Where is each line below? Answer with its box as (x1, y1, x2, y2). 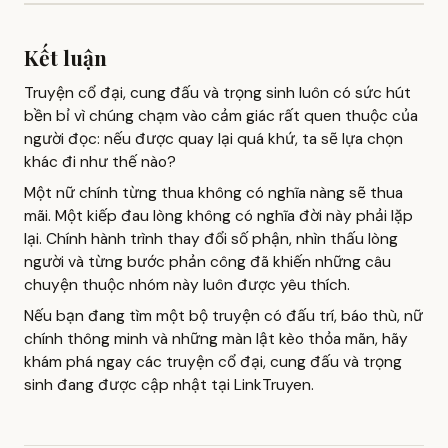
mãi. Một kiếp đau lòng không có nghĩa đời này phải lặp (24, 205, 413, 226)
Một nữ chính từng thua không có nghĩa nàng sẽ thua (24, 182, 403, 203)
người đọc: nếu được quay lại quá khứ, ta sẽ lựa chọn (24, 128, 403, 149)
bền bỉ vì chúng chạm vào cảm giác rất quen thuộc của (24, 105, 418, 126)
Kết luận (24, 43, 107, 72)
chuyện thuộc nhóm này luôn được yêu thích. (24, 274, 350, 295)
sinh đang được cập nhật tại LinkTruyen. (24, 374, 314, 395)
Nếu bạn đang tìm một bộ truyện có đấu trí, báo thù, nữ (24, 305, 423, 326)
